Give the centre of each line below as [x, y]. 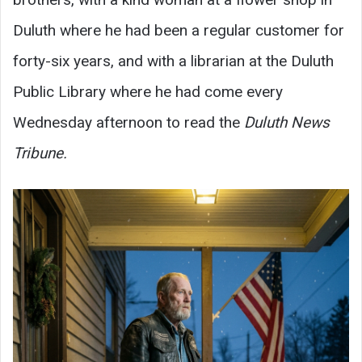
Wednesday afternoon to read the [128, 122]
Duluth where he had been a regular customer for [179, 30]
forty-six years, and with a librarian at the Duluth [173, 61]
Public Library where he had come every [148, 92]
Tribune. [40, 153]
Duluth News [287, 122]
